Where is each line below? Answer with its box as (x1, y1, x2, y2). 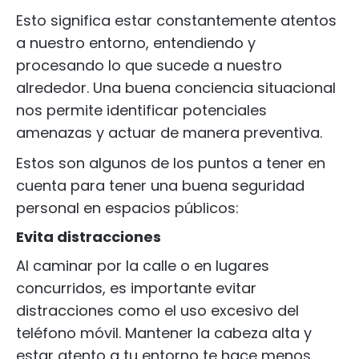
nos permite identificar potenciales (16, 100, 267, 120)
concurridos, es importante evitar (16, 278, 256, 298)
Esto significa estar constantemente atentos (16, 10, 337, 30)
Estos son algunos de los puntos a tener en (16, 153, 325, 173)
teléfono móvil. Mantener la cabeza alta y (16, 323, 312, 343)
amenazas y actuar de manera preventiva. (16, 123, 322, 143)
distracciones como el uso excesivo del (16, 301, 299, 321)
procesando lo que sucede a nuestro (16, 55, 282, 75)
